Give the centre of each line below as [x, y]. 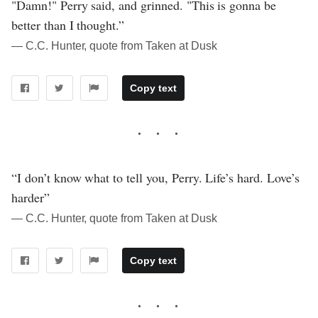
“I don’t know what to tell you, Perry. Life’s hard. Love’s [155, 177]
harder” [31, 197]
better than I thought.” [68, 25]
